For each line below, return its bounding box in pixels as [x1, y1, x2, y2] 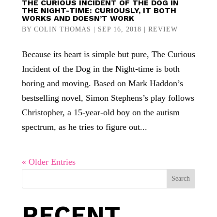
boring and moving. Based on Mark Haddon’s [21, 78, 183, 88]
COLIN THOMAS [33, 26, 91, 33]
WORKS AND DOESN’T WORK [21, 14, 134, 23]
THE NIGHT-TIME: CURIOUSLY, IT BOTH [21, 6, 176, 15]
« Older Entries [21, 157, 76, 167]
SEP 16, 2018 [97, 26, 141, 33]
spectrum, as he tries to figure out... [21, 122, 147, 132]
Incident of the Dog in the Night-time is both [21, 64, 180, 74]
